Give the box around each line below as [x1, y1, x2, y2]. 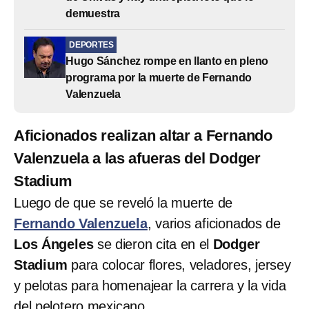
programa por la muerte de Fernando [66, 71, 252, 83]
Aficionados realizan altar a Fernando [14, 126, 272, 144]
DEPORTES [69, 39, 114, 50]
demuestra [66, 7, 121, 19]
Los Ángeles [14, 236, 94, 252]
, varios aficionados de [147, 215, 281, 231]
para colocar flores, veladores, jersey [71, 257, 291, 272]
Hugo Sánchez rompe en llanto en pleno [66, 54, 269, 67]
